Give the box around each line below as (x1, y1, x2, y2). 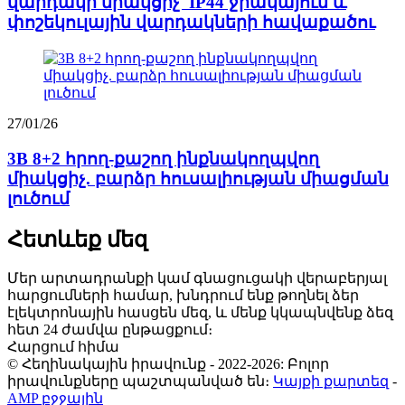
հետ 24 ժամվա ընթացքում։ (7, 322, 212, 338)
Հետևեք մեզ (7, 227, 147, 251)
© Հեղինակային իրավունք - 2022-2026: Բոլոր (7, 356, 329, 372)
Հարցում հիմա (7, 339, 119, 355)
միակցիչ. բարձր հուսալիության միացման (7, 168, 389, 188)
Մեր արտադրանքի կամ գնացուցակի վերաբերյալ (7, 270, 387, 287)
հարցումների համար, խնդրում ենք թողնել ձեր (7, 287, 359, 304)
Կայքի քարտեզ (273, 373, 389, 390)
